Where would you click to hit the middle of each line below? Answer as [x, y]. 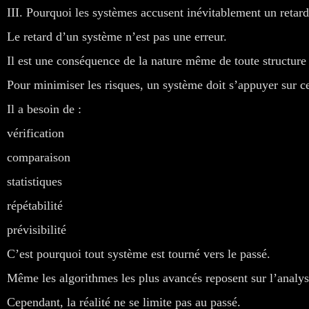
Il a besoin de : [44, 109]
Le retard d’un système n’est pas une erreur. [117, 36]
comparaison [39, 157]
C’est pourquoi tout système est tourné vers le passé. [139, 253]
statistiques [34, 181]
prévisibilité [37, 229]
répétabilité [35, 205]
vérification [36, 133]
